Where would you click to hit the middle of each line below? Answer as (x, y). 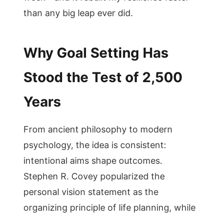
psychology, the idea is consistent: (95, 145)
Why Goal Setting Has (96, 53)
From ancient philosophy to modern (98, 129)
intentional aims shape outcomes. (93, 161)
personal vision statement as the (91, 192)
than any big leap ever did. (78, 13)
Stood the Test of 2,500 (103, 77)
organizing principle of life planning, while (109, 208)
